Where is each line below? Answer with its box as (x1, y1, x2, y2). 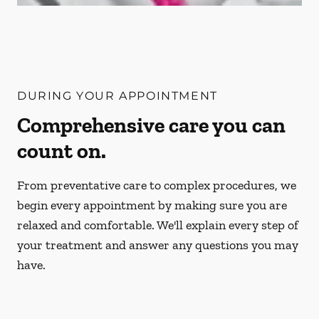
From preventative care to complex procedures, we (17, 177, 296, 193)
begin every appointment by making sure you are (17, 197, 287, 213)
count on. (17, 138, 106, 164)
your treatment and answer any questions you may (17, 237, 298, 253)
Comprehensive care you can (17, 113, 286, 138)
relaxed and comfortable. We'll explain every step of (17, 217, 298, 233)
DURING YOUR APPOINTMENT (17, 89, 218, 103)
